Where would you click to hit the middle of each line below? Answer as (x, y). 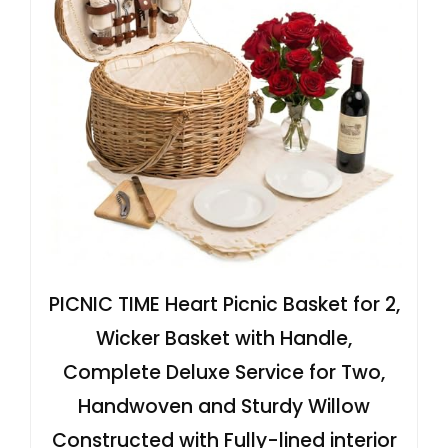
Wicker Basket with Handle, (224, 339)
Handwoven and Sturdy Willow (224, 407)
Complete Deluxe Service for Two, (224, 373)
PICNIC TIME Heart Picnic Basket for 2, (224, 305)
